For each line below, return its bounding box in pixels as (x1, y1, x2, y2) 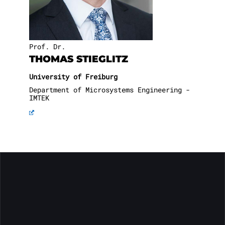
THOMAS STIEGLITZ (29, 52, 128, 65)
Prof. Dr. (29, 41, 65, 51)
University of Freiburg (29, 71, 118, 81)
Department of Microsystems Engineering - (29, 84, 190, 94)
